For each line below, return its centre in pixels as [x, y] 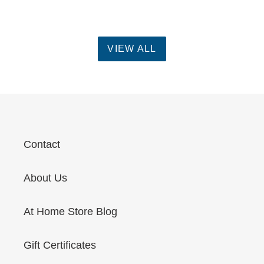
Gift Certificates [60, 245]
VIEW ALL [132, 49]
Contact [42, 144]
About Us [45, 178]
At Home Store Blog [70, 211]
